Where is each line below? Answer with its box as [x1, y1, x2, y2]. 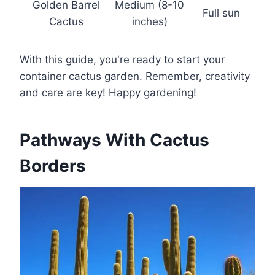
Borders [20, 155, 86, 176]
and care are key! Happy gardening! [20, 86, 196, 99]
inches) [131, 15, 168, 28]
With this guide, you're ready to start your [20, 53, 225, 66]
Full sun [202, 6, 240, 19]
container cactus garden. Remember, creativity [20, 69, 250, 82]
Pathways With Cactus [20, 129, 209, 150]
